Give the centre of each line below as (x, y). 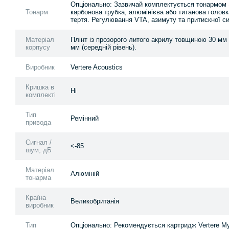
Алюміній (85, 173)
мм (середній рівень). (104, 47)
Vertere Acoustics (97, 67)
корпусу (38, 47)
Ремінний (85, 118)
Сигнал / (39, 142)
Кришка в (40, 87)
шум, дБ (39, 150)
